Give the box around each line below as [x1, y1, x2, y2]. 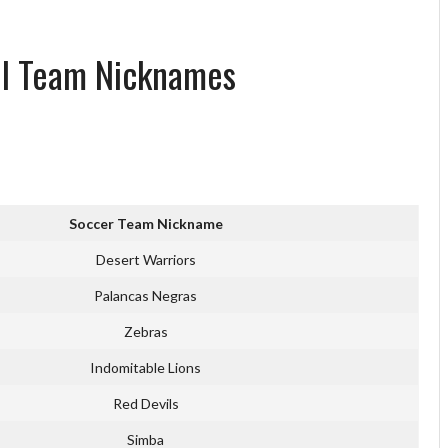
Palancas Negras [94, 287, 197, 305]
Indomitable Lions [90, 359, 201, 377]
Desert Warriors [95, 251, 196, 269]
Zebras [123, 323, 168, 341]
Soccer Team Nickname [68, 215, 223, 233]
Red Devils [112, 395, 179, 413]
